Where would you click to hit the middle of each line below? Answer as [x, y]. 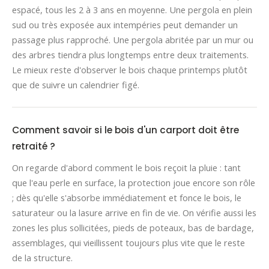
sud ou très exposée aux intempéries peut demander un [125, 25]
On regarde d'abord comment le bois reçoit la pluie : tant [126, 168]
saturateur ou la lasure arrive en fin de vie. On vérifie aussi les [134, 213]
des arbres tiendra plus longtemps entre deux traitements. [130, 55]
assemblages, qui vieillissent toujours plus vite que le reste [128, 243]
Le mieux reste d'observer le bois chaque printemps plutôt [130, 70]
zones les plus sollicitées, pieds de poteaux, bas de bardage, [133, 228]
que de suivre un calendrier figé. [76, 85]
